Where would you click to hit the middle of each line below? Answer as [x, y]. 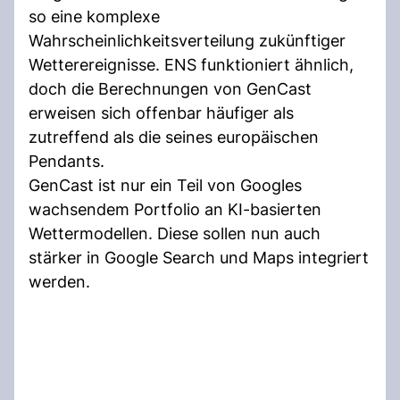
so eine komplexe [94, 16]
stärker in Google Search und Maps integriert [199, 257]
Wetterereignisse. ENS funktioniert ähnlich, [191, 64]
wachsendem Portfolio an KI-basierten [175, 209]
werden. [59, 281]
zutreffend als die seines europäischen [174, 137]
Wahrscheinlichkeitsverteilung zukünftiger [187, 40]
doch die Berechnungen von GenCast [170, 88]
